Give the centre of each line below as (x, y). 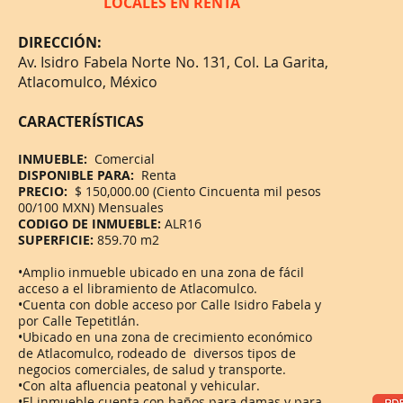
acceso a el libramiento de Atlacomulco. (138, 288)
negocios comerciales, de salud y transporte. (152, 369)
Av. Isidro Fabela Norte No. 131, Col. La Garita (171, 62)
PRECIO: (43, 191)
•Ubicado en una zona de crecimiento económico (165, 337)
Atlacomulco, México (88, 82)
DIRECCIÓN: (60, 42)
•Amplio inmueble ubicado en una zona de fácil (161, 272)
